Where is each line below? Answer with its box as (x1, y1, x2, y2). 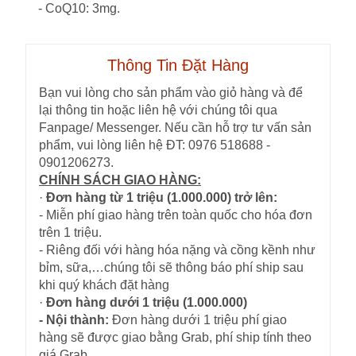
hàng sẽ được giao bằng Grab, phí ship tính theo (39, 331, 311, 345)
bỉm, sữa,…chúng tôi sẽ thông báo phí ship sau (39, 261, 304, 275)
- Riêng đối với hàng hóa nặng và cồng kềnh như (39, 243, 315, 257)
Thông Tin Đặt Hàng (107, 56, 249, 75)
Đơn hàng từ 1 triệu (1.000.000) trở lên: (46, 191, 277, 205)
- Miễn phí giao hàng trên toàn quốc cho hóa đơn (39, 208, 312, 222)
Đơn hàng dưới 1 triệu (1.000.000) (46, 296, 247, 310)
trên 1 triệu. (39, 226, 102, 240)
